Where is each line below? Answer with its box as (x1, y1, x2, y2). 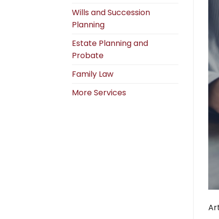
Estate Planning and (72, 37, 148, 49)
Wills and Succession (72, 6, 150, 18)
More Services (72, 87, 126, 98)
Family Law (72, 68, 113, 80)
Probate (72, 49, 104, 61)
